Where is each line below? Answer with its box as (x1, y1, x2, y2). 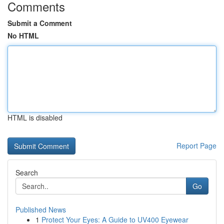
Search (15, 167, 38, 177)
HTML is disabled (7, 112, 62, 122)
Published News (15, 204, 66, 214)
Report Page (176, 140, 216, 150)
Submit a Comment (7, 18, 72, 28)
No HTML (7, 30, 39, 40)
